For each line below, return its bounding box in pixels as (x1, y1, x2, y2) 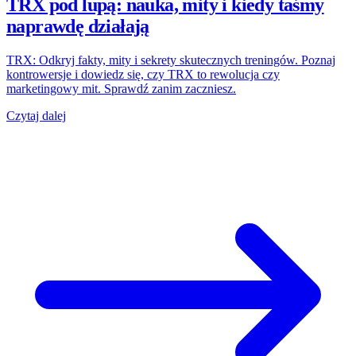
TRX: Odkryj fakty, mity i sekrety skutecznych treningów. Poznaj (6, 52, 335, 67)
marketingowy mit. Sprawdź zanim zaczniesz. (6, 81, 236, 95)
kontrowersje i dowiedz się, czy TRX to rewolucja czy (6, 67, 280, 81)
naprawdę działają (6, 15, 149, 37)
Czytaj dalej (6, 108, 66, 122)
